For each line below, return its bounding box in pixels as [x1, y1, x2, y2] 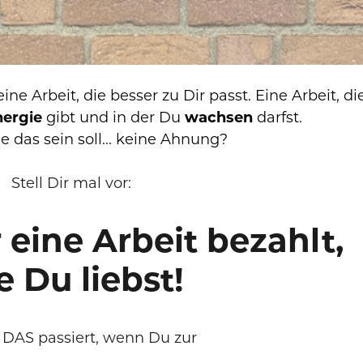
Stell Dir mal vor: [11, 173, 135, 192]
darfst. [256, 108, 302, 126]
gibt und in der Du [45, 108, 185, 126]
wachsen [184, 108, 257, 126]
